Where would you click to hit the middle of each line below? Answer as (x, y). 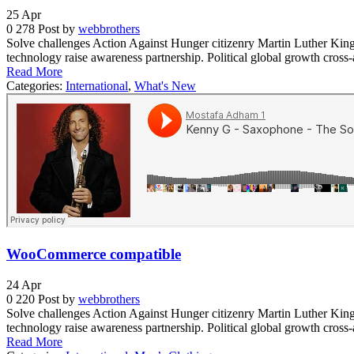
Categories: (36, 86)
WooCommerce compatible (94, 254)
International (97, 86)
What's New (165, 86)
